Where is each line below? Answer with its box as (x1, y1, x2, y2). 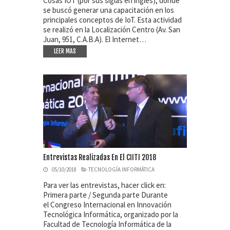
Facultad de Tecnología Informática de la (43, 219, 171, 229)
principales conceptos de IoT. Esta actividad (43, 14, 182, 25)
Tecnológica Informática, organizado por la (43, 209, 178, 219)
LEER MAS (54, 47, 76, 55)
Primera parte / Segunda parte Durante (43, 189, 168, 200)
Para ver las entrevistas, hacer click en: (43, 180, 166, 190)
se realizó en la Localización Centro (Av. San (43, 24, 180, 34)
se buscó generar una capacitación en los (43, 5, 174, 15)
